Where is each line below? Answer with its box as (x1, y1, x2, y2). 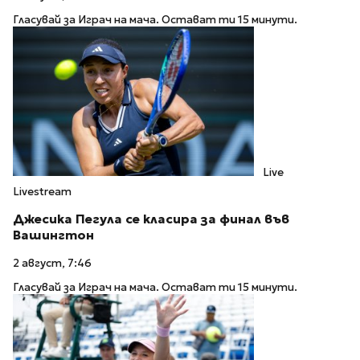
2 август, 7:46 (13, 256, 92, 270)
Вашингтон (13, 227, 94, 243)
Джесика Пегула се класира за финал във (13, 211, 289, 227)
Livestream (13, 185, 72, 199)
